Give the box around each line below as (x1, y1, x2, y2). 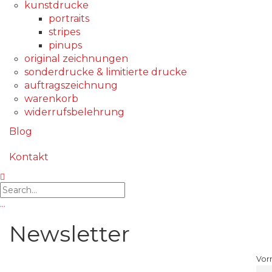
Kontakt (9, 151, 49, 163)
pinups (49, 39, 82, 52)
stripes (49, 26, 80, 38)
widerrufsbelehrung (24, 106, 124, 118)
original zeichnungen (24, 53, 128, 65)
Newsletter (9, 220, 130, 248)
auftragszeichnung (24, 80, 118, 92)
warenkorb (24, 93, 78, 105)
